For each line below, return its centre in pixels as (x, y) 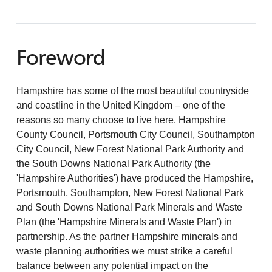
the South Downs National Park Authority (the (113, 163)
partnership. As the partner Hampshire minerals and (127, 236)
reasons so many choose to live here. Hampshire (121, 120)
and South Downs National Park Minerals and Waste (129, 207)
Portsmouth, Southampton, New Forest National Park (130, 192)
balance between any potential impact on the (112, 265)
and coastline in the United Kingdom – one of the (121, 105)
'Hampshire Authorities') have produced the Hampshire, (134, 178)
